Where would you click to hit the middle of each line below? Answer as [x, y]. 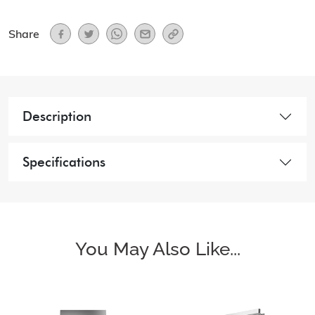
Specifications [64, 162]
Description [57, 116]
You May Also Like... [157, 249]
